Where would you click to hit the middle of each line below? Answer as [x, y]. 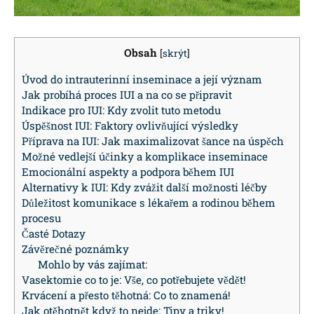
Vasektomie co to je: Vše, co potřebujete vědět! [134, 279]
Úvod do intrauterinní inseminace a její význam [142, 79]
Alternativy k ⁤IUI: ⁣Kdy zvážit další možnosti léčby [144, 187]
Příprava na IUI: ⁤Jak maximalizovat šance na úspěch [153, 141]
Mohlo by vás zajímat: [92, 264]
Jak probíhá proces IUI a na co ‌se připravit [127, 94]
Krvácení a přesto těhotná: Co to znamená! [126, 295]
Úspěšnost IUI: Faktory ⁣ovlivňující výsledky [130, 125]
